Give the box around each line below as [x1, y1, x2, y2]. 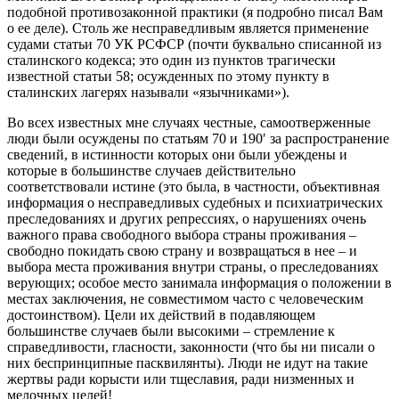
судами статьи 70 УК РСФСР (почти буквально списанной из [7, 37, 381, 53]
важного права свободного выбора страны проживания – [7, 227, 356, 243]
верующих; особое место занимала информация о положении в [7, 275, 392, 291]
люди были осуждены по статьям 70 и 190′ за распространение [7, 131, 389, 147]
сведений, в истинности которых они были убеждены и [7, 147, 347, 163]
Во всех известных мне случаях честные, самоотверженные [7, 115, 370, 131]
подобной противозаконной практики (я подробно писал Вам [7, 4, 383, 20]
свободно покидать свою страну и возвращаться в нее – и [7, 243, 357, 259]
